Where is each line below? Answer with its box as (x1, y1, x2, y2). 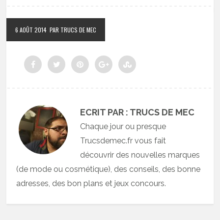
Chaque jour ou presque (80, 121, 166, 131)
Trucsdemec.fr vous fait (80, 136, 166, 145)
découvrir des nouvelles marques (80, 150, 200, 160)
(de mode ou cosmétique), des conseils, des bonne (16, 164, 201, 174)
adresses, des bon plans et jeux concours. (16, 178, 166, 188)
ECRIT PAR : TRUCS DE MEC (80, 107, 195, 117)
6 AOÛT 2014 (15, 25, 47, 34)
